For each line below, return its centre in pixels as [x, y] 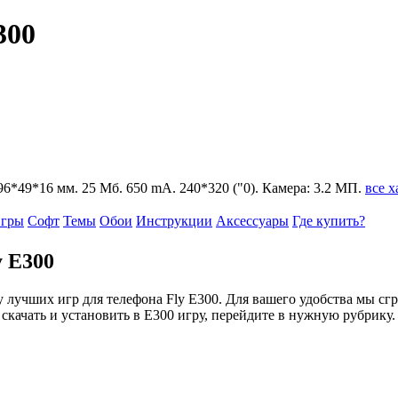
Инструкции [174, 220]
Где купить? [329, 220]
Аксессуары [252, 220]
